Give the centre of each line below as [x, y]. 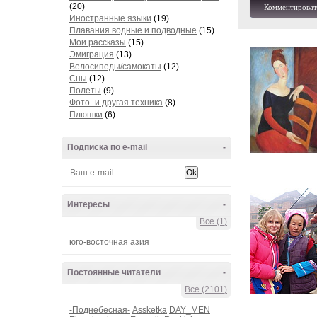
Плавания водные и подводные [133, 30]
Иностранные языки [110, 18]
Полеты [85, 91]
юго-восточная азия [109, 242]
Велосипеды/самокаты [115, 67]
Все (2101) [206, 289]
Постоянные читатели [114, 272]
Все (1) [213, 221]
